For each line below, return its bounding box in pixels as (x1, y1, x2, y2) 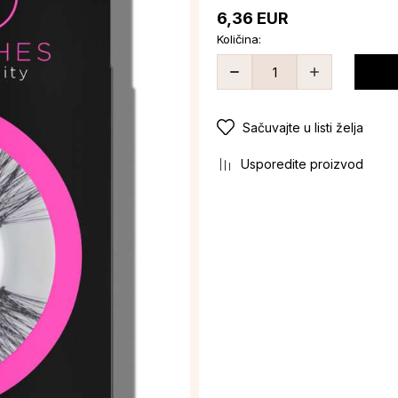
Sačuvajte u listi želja (243, 120, 363, 135)
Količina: (217, 32, 261, 46)
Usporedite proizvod (241, 156, 363, 171)
